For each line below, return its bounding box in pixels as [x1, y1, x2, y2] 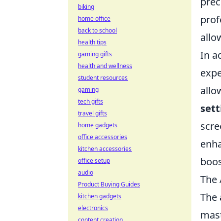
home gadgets [78, 121, 117, 129]
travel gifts [78, 109, 107, 117]
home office [78, 14, 110, 23]
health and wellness [78, 62, 132, 70]
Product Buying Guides [78, 180, 140, 188]
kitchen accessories [78, 145, 132, 153]
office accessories [78, 133, 127, 141]
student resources [78, 74, 128, 82]
